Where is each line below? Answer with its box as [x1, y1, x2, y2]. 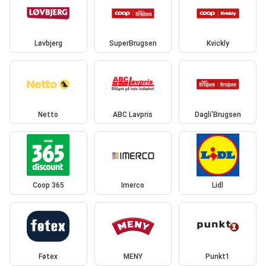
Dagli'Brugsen [194, 110, 241, 119]
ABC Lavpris [113, 110, 153, 119]
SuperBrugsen [109, 39, 157, 48]
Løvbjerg [34, 39, 62, 48]
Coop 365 [32, 181, 64, 190]
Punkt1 [205, 252, 230, 261]
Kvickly [206, 39, 229, 48]
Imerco [121, 181, 145, 190]
